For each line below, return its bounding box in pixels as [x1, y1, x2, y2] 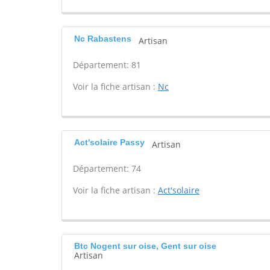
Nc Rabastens [74, 34, 131, 43]
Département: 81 [73, 59, 141, 71]
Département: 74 [73, 163, 141, 174]
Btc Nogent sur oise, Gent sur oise [74, 241, 216, 251]
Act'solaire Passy [74, 137, 145, 147]
